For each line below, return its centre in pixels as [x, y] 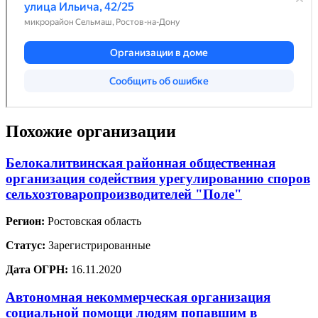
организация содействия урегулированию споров [158, 178]
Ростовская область [93, 221]
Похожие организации [91, 131]
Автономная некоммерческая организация [138, 297]
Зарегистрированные [98, 246]
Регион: [25, 221]
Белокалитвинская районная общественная [141, 163]
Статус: [26, 246]
